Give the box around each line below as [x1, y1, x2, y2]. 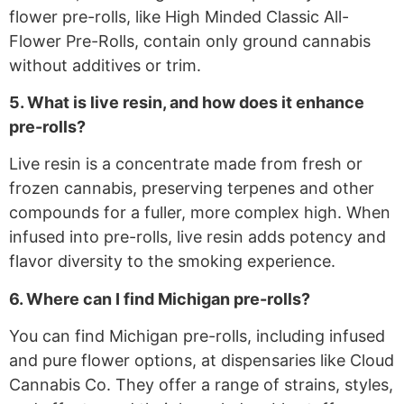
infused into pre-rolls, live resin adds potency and [9, 227, 386, 247]
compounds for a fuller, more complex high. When [9, 203, 390, 223]
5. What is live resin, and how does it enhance [9, 93, 364, 112]
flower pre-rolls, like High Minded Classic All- [9, 6, 349, 26]
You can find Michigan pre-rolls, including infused [9, 326, 385, 346]
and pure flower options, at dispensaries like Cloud [9, 351, 394, 371]
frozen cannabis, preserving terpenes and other [9, 179, 374, 198]
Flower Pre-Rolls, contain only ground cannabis [9, 31, 371, 50]
